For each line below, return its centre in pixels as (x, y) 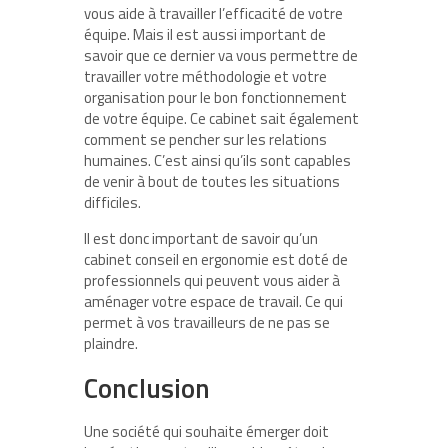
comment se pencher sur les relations (205, 139)
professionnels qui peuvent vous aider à (212, 280)
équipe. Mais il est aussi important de (205, 34)
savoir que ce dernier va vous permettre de (221, 55)
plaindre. (111, 343)
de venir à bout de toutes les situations (212, 181)
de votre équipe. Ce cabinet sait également (221, 118)
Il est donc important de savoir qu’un (201, 238)
